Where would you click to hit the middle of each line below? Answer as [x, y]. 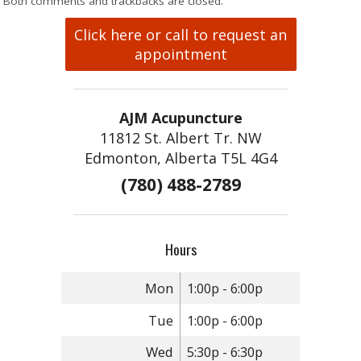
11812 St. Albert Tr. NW [180, 137]
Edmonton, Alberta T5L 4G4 [180, 158]
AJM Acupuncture [180, 117]
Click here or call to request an [180, 34]
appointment [180, 54]
